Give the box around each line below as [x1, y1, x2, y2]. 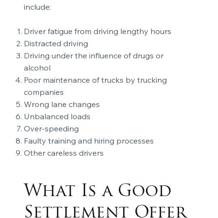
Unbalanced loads [23, 111, 91, 122]
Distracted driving [23, 38, 90, 49]
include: [23, 2, 51, 12]
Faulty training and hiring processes [23, 136, 154, 146]
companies [23, 87, 64, 97]
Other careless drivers [23, 148, 104, 158]
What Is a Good [23, 183, 172, 200]
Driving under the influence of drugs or [23, 51, 163, 61]
